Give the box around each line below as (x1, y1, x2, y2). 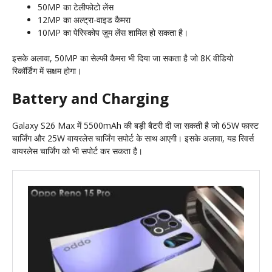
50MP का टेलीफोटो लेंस (38, 1, 114, 13)
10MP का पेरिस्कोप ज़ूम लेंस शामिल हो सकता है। (38, 27, 188, 39)
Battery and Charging (12, 88, 169, 109)
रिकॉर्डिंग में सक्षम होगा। (12, 65, 81, 77)
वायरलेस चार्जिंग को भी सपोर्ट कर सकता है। (12, 145, 143, 157)
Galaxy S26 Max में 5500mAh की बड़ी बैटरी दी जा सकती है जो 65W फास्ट (12, 120, 259, 132)
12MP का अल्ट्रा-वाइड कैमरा (38, 14, 131, 26)
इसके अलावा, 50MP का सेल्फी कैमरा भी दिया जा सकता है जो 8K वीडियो (12, 52, 233, 64)
